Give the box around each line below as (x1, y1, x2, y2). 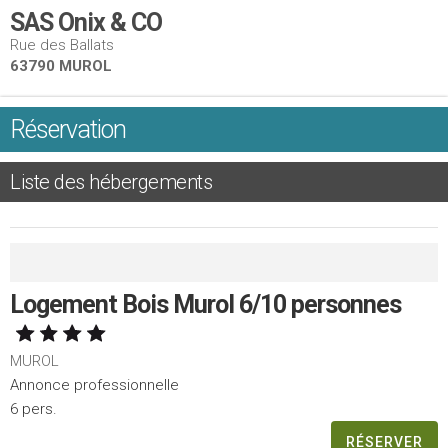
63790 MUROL (10, 57, 112, 75)
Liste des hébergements (10, 170, 212, 194)
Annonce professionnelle (10, 376, 179, 394)
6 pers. (10, 400, 57, 418)
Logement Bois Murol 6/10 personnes (10, 290, 401, 319)
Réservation (10, 115, 126, 144)
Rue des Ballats (10, 36, 114, 54)
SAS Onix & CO (10, 8, 162, 37)
